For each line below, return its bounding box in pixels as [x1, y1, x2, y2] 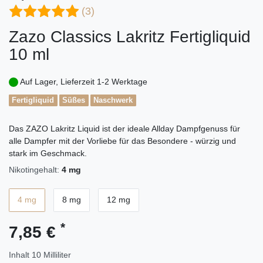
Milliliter [43, 249, 71, 259]
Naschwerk [93, 96, 133, 105]
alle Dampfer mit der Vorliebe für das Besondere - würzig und [9, 136, 236, 146]
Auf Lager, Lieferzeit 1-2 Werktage [20, 76, 147, 86]
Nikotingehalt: [9, 164, 59, 174]
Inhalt [9, 249, 32, 259]
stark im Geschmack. [9, 148, 87, 158]
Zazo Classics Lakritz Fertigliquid [9, 27, 251, 46]
